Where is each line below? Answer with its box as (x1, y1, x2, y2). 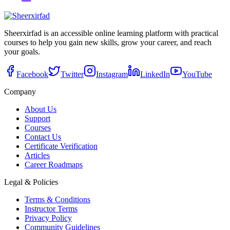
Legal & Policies (4, 177, 58, 186)
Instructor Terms (25, 204, 78, 213)
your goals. (4, 47, 40, 56)
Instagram (96, 69, 128, 79)
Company (4, 87, 36, 96)
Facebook (16, 69, 48, 79)
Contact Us (25, 132, 61, 141)
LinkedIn (140, 69, 170, 79)
